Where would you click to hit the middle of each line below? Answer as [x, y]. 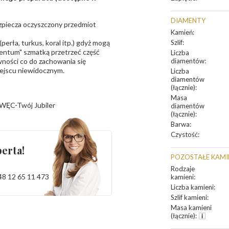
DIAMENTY [188, 20]
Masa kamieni [191, 208]
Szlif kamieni [189, 197]
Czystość [184, 134]
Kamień [182, 32]
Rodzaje [183, 169]
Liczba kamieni [192, 187]
